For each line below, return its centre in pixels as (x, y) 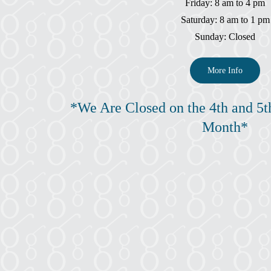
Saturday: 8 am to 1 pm (225, 19)
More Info (225, 70)
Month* (225, 127)
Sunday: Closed (225, 36)
